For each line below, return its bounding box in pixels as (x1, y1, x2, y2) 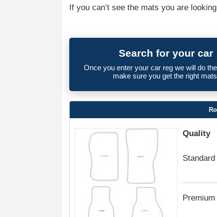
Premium (182, 193, 215, 202)
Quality (182, 129, 210, 138)
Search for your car (119, 47, 214, 59)
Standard (182, 154, 215, 163)
